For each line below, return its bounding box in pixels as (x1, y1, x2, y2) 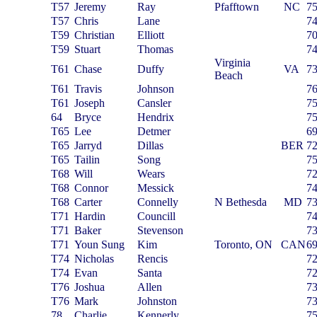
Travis (74, 83, 103, 95)
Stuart (74, 43, 101, 55)
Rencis (137, 253, 168, 265)
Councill (137, 210, 176, 222)
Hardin (74, 210, 106, 222)
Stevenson (137, 224, 184, 236)
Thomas (137, 43, 174, 55)
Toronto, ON (214, 238, 273, 250)
